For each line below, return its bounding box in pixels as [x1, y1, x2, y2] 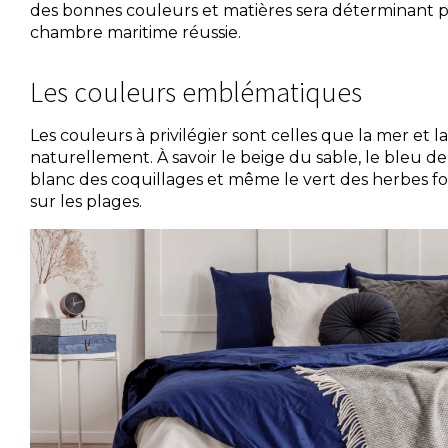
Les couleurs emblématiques [30, 74, 362, 110]
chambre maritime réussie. [30, 23, 241, 42]
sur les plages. [30, 192, 142, 211]
